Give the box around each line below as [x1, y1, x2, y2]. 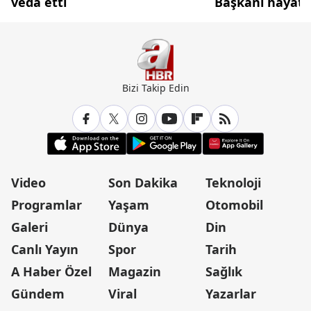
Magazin [108, 262, 161, 280]
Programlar [11, 196, 82, 213]
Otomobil [205, 196, 263, 213]
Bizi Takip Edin [121, 81, 190, 94]
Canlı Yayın [11, 240, 78, 258]
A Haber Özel [11, 262, 92, 280]
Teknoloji [205, 174, 261, 191]
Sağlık [205, 262, 242, 280]
